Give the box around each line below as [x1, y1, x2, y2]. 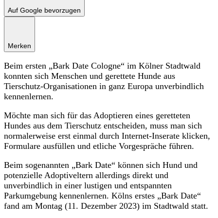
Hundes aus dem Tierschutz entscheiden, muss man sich [4, 120, 202, 130]
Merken [8, 41, 31, 50]
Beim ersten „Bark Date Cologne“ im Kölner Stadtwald [4, 60, 200, 71]
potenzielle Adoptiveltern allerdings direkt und [4, 170, 168, 180]
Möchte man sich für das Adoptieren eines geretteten [4, 110, 190, 120]
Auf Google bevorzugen [8, 6, 81, 14]
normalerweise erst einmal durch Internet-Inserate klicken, [4, 130, 210, 141]
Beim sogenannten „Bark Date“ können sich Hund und [4, 160, 198, 170]
